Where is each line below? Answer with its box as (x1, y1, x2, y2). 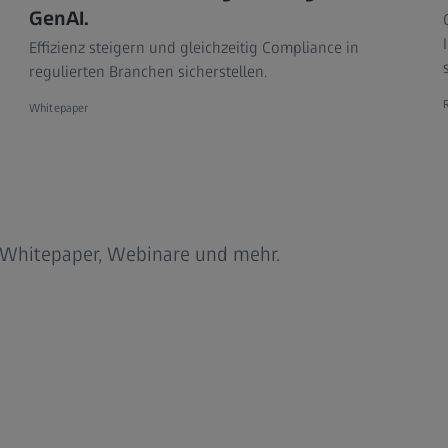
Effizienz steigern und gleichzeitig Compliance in (29, 38, 360, 58)
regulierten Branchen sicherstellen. (29, 62, 268, 82)
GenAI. (29, 6, 90, 31)
